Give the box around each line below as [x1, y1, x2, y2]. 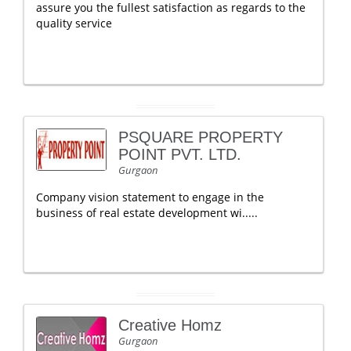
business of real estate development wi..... [36, 205, 258, 220]
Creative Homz [118, 317, 222, 334]
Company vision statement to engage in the [36, 190, 264, 204]
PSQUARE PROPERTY [118, 128, 283, 146]
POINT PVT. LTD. [118, 146, 241, 163]
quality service [36, 16, 112, 31]
